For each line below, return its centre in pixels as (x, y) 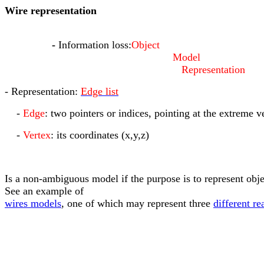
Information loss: (95, 45)
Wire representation (51, 11)
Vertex (37, 135)
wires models (33, 203)
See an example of (44, 191)
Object (146, 45)
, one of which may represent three (137, 203)
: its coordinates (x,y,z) (100, 135)
